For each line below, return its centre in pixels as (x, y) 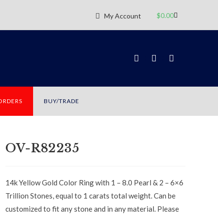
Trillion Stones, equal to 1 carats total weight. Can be (91, 196)
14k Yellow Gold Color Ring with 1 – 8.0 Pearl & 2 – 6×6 (95, 182)
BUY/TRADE (61, 101)
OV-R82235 (43, 148)
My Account (122, 16)
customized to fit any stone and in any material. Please (92, 209)
